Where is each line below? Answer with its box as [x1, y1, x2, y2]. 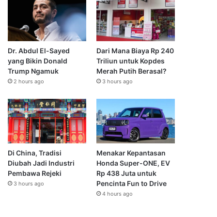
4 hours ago [102, 190, 133, 197]
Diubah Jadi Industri [8, 158, 75, 167]
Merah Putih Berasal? [96, 67, 167, 76]
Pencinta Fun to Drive [96, 179, 167, 187]
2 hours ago [14, 78, 45, 85]
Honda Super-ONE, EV [96, 158, 170, 167]
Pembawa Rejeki [8, 169, 62, 177]
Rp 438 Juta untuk [96, 169, 156, 177]
